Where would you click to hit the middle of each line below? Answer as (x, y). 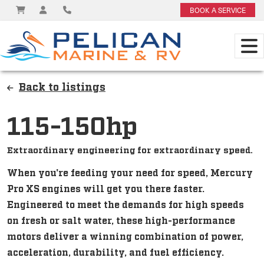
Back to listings (62, 86)
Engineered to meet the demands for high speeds (126, 204)
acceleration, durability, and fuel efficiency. (115, 252)
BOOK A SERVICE (218, 10)
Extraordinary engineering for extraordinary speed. (130, 149)
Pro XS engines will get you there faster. (106, 188)
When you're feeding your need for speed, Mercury (130, 172)
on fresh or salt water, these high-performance (121, 220)
